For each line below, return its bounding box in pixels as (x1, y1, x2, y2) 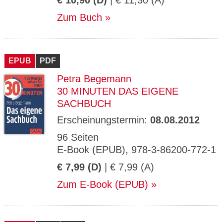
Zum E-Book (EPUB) (57, 179, 148, 190)
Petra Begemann (57, 73, 131, 84)
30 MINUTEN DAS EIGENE (57, 86, 178, 97)
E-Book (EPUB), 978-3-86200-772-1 (57, 144, 216, 155)
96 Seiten (57, 132, 99, 143)
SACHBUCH (57, 98, 111, 109)
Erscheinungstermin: (57, 114, 150, 125)
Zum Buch (57, 12, 102, 23)
